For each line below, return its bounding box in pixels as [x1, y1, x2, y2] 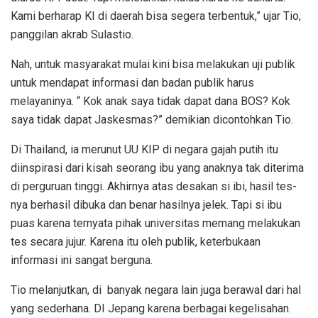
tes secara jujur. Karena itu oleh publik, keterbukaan [11, 234, 261, 248]
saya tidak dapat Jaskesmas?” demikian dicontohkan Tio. [11, 112, 293, 126]
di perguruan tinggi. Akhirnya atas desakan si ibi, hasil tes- [11, 179, 297, 193]
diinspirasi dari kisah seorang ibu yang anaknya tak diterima [11, 160, 304, 175]
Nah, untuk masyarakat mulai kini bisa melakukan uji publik [11, 57, 295, 71]
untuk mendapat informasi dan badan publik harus [11, 75, 254, 89]
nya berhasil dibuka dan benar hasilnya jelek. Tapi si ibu [11, 197, 282, 212]
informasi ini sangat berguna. [11, 253, 153, 267]
